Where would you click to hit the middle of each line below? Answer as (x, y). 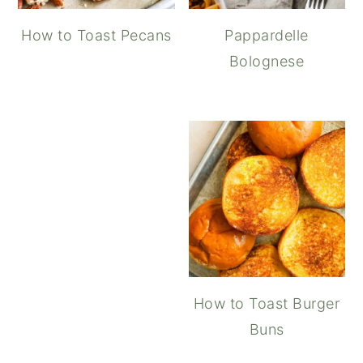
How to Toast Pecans (96, 35)
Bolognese (267, 61)
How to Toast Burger (267, 304)
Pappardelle (267, 35)
